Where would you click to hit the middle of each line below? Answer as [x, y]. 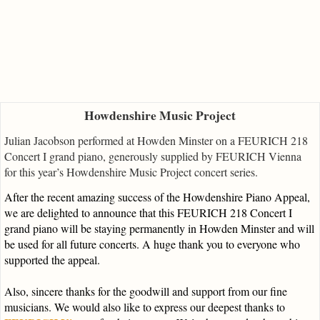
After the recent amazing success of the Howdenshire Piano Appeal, [157, 197]
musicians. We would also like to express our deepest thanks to [145, 307]
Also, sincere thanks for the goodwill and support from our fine [146, 291]
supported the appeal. [54, 260]
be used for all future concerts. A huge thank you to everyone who [152, 244]
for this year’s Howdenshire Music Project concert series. [131, 172]
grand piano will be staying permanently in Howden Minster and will [159, 229]
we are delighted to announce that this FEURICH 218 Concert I [148, 213]
